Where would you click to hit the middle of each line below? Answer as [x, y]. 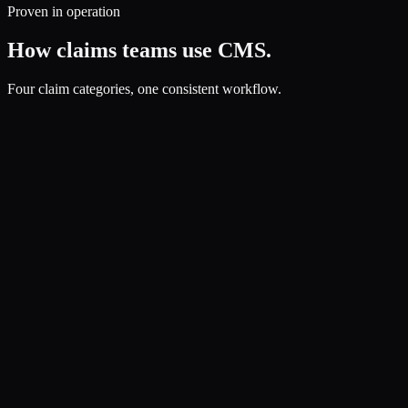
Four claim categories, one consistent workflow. [144, 88]
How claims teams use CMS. [139, 51]
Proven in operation [64, 12]
